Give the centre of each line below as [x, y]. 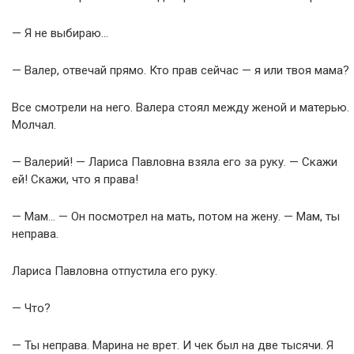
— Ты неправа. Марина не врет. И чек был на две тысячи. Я [173, 345]
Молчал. [34, 124]
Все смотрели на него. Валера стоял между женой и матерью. [181, 107]
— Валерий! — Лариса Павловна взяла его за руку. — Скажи [175, 162]
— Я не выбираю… [60, 33]
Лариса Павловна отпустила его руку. [115, 271]
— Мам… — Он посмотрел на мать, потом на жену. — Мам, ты [176, 216]
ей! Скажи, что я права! [75, 179]
